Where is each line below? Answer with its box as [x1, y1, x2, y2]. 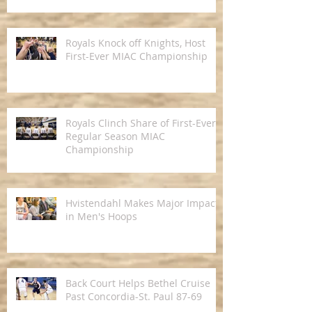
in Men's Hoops [65, 210, 137, 224]
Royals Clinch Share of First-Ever [65, 116, 216, 130]
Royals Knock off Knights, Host [65, 36, 205, 50]
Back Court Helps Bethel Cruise [65, 276, 210, 290]
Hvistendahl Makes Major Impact [65, 196, 219, 210]
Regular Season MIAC [65, 130, 165, 143]
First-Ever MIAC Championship [65, 49, 208, 63]
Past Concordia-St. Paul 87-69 [65, 290, 202, 304]
